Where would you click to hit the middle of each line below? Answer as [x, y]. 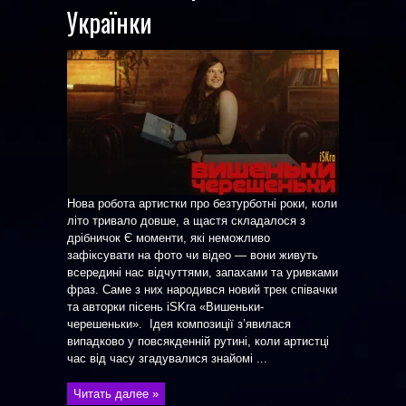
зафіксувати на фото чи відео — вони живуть [193, 255]
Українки [110, 22]
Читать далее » [116, 394]
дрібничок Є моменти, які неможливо [169, 238]
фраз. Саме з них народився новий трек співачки [202, 290]
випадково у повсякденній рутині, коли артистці [198, 341]
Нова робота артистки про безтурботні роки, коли [202, 203]
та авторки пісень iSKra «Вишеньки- [165, 307]
